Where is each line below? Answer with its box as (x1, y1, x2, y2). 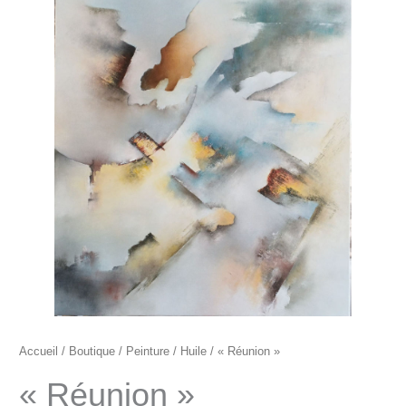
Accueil (19, 345, 59, 359)
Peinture (126, 345, 170, 359)
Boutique (69, 345, 116, 359)
